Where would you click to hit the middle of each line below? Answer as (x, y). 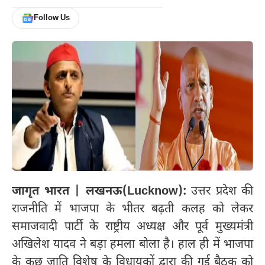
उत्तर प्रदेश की (219, 192)
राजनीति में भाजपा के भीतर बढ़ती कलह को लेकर (132, 210)
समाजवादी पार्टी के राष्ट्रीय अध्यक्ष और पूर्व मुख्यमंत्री (132, 227)
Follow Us (51, 18)
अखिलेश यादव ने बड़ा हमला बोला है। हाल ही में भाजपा (132, 245)
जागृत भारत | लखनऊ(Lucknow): (99, 192)
